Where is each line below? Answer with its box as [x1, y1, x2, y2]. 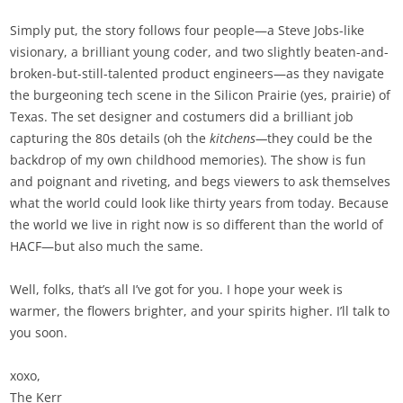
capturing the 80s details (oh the [10, 130, 210, 148]
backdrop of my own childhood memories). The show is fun [10, 151, 367, 169]
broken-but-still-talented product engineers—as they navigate [10, 65, 385, 83]
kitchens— [210, 130, 268, 148]
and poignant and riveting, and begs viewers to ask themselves [10, 173, 391, 191]
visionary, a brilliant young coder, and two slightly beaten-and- [10, 43, 390, 61]
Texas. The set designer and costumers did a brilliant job [10, 108, 354, 126]
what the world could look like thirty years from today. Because [10, 194, 390, 212]
